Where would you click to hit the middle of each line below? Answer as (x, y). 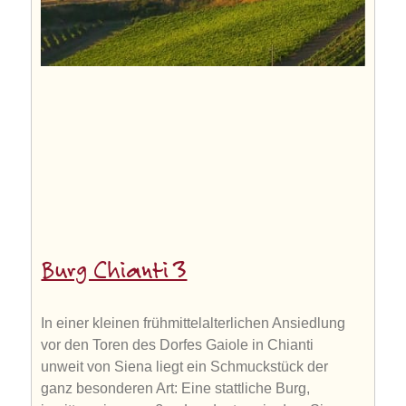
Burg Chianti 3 (114, 272)
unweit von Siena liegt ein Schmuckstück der (185, 367)
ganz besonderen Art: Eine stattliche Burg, (176, 389)
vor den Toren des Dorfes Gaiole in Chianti (178, 345)
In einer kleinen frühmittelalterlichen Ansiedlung (193, 324)
